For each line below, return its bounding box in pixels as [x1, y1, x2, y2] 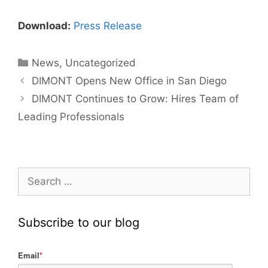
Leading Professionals [18, 111, 124, 123]
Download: [18, 20, 71, 32]
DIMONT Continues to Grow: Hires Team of [32, 93, 239, 105]
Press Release [74, 20, 142, 32]
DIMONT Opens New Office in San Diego [32, 75, 227, 87]
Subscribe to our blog [18, 215, 139, 230]
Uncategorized [65, 57, 136, 69]
